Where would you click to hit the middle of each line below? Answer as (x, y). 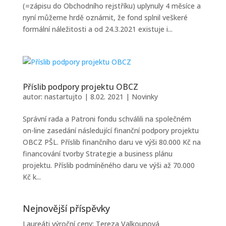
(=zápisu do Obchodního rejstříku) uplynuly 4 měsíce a (111, 6)
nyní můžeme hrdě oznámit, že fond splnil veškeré (105, 17)
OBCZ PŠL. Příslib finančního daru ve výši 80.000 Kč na (111, 142)
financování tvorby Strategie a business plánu (97, 154)
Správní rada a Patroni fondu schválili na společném (107, 119)
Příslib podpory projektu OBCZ (80, 87)
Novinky (145, 97)
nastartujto (63, 97)
